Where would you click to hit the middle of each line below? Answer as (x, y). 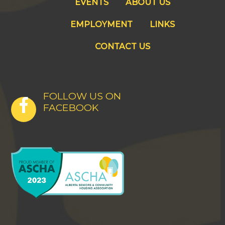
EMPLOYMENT (101, 24)
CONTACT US (123, 46)
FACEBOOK (71, 107)
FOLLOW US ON (82, 96)
